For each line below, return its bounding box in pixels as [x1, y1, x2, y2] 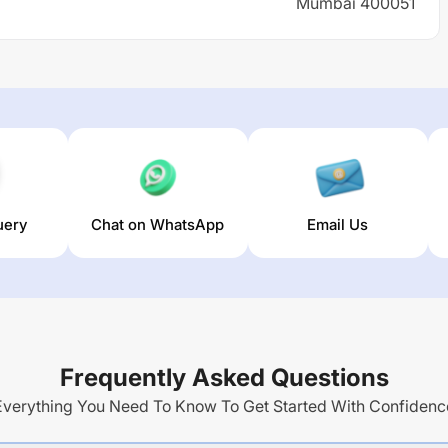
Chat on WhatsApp [91, 215, 225, 234]
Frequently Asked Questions [59, 363, 389, 392]
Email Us [307, 215, 369, 234]
